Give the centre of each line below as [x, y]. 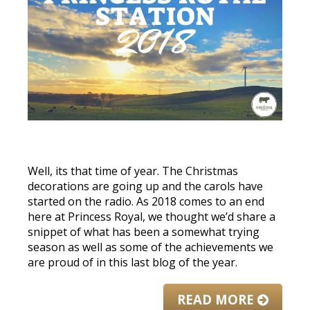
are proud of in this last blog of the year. [133, 262]
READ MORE [217, 299]
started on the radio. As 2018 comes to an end [146, 201]
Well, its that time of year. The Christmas [133, 171]
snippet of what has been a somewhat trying [144, 231]
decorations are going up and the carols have [145, 186]
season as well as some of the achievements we [151, 247]
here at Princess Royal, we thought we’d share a [152, 216]
